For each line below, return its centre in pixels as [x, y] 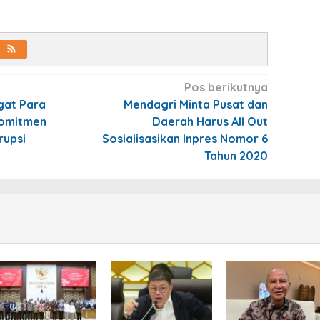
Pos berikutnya [226, 87]
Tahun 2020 [236, 155]
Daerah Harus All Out [210, 121]
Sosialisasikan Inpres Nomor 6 [185, 138]
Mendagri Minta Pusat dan [195, 104]
